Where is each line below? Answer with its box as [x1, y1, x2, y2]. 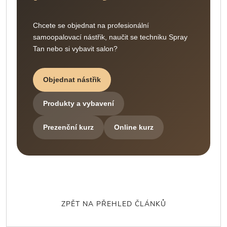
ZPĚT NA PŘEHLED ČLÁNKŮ [61, 199, 166, 209]
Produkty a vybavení [43, 99, 114, 108]
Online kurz [114, 123, 154, 132]
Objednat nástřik [43, 75, 101, 84]
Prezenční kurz [43, 123, 94, 132]
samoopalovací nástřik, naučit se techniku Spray [33, 33, 187, 42]
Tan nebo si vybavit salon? [33, 45, 118, 53]
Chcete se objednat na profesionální [33, 21, 149, 30]
